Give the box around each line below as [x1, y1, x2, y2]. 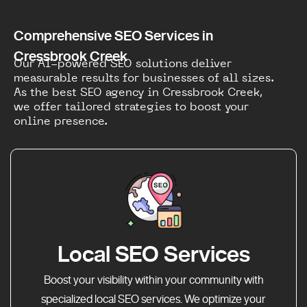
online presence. [14, 114, 108, 128]
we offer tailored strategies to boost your [14, 99, 249, 114]
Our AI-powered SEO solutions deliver [14, 56, 232, 71]
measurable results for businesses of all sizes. [14, 71, 274, 85]
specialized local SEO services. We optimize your [41, 293, 266, 305]
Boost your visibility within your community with [43, 274, 264, 286]
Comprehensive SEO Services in [14, 28, 213, 43]
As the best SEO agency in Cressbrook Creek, [14, 85, 262, 99]
